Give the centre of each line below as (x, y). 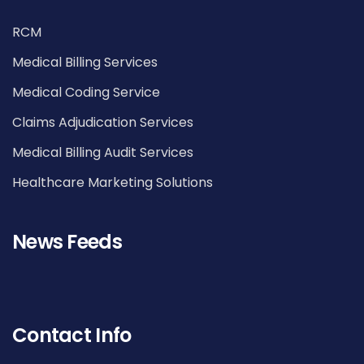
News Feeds (67, 241)
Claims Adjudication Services (103, 122)
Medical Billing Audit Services (103, 152)
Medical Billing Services (85, 62)
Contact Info (72, 335)
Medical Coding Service (86, 92)
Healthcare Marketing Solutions (113, 182)
